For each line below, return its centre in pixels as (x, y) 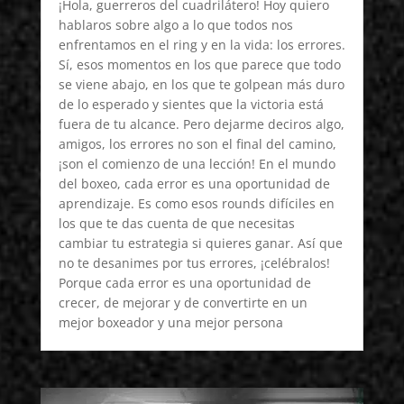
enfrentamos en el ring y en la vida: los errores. (202, 44)
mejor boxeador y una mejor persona (170, 322)
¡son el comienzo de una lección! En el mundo (197, 163)
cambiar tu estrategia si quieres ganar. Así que (200, 243)
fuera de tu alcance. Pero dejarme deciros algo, (201, 124)
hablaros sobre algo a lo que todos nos (175, 24)
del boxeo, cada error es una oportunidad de (194, 183)
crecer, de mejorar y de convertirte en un (183, 302)
